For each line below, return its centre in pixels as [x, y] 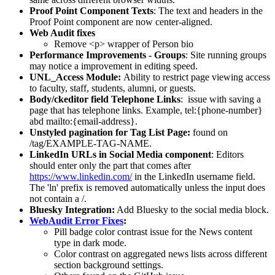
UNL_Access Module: [76, 77]
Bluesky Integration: [72, 210]
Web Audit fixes [62, 33]
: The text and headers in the [208, 11]
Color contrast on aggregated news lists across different [161, 254]
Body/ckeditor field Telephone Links [105, 99]
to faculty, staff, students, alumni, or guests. [113, 88]
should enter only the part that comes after [110, 166]
